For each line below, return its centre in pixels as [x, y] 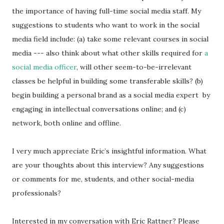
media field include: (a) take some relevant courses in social [110, 39]
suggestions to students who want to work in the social [106, 25]
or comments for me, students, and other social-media [103, 179]
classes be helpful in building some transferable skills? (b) [107, 81]
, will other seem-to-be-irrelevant [134, 67]
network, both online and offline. [66, 123]
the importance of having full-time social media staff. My [106, 11]
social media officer [44, 67]
